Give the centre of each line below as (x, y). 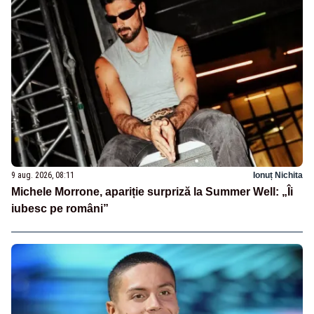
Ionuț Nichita (278, 176)
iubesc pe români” (60, 209)
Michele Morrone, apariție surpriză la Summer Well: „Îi (152, 192)
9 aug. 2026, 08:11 (43, 176)
